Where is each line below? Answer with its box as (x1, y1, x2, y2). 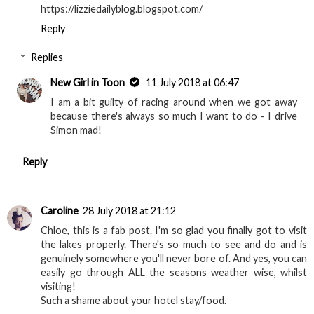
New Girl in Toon (50, 76, 125, 89)
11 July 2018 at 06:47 (146, 76, 240, 89)
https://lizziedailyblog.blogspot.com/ (41, 2, 203, 15)
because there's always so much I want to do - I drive (50, 110, 297, 123)
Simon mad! (50, 124, 102, 137)
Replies (31, 51, 64, 64)
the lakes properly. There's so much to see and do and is (41, 238, 307, 250)
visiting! (41, 280, 76, 292)
